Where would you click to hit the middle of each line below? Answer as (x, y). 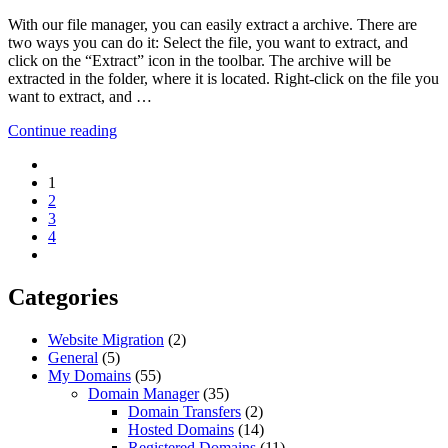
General (73, 357)
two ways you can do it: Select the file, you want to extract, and (208, 43)
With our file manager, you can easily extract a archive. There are (212, 25)
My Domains (89, 375)
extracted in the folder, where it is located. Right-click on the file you (223, 79)
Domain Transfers (184, 411)
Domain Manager (143, 393)
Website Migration (106, 339)
